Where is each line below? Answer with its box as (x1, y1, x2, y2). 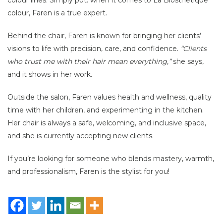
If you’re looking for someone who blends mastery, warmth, (7, 154, 214, 163)
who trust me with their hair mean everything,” (7, 56, 171, 66)
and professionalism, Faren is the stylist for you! (7, 166, 169, 176)
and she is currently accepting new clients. (7, 131, 154, 140)
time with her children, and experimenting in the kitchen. (7, 105, 204, 114)
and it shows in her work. (7, 69, 92, 79)
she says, (171, 56, 204, 66)
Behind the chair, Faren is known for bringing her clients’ (7, 31, 201, 40)
